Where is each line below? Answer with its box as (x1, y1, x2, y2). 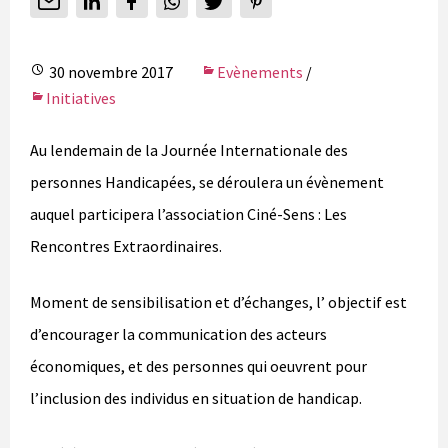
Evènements (217, 62, 303, 83)
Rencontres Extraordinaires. (30, 236, 222, 257)
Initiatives (46, 88, 116, 109)
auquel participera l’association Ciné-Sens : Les (30, 204, 347, 225)
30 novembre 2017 (46, 62, 176, 83)
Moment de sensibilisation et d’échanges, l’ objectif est (30, 292, 407, 313)
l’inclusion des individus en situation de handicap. (30, 388, 362, 409)
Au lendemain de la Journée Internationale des (30, 140, 348, 161)
